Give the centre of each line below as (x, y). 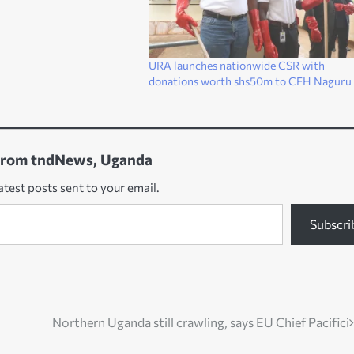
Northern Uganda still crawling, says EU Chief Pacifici (200, 322)
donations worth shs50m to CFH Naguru (250, 81)
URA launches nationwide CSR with (236, 66)
